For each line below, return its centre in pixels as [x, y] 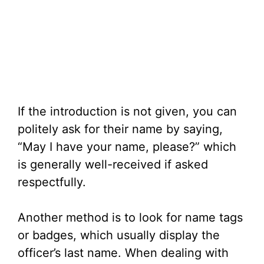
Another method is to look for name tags [130, 218]
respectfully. [52, 182]
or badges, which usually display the [119, 235]
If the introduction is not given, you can [127, 112]
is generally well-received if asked [113, 165]
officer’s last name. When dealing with [123, 253]
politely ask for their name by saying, [120, 129]
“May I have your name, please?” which [127, 147]
